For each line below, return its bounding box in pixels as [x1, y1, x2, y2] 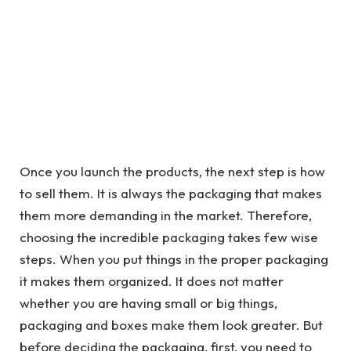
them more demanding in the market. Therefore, [20, 207, 312, 223]
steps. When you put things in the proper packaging [20, 251, 328, 267]
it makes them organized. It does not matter [20, 273, 284, 289]
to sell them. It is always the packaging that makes [20, 185, 322, 201]
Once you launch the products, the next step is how [20, 163, 325, 179]
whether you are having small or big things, [20, 295, 277, 311]
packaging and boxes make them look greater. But [20, 317, 323, 333]
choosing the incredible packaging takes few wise [20, 229, 318, 245]
